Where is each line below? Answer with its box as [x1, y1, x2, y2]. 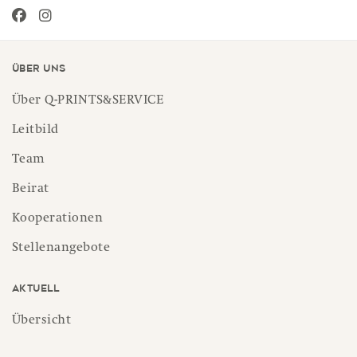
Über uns [12, 61, 66, 76]
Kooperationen [12, 212, 104, 226]
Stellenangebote [12, 241, 111, 255]
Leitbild [12, 124, 59, 137]
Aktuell [12, 281, 60, 296]
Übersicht [12, 314, 72, 328]
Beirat [12, 182, 49, 196]
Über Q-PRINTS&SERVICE [12, 94, 164, 108]
